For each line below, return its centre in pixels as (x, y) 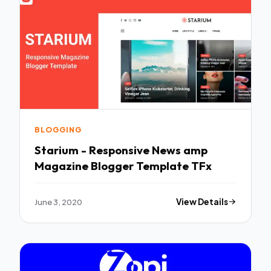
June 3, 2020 (58, 201)
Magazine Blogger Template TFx (123, 165)
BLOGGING (58, 130)
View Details (202, 201)
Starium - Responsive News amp (121, 150)
